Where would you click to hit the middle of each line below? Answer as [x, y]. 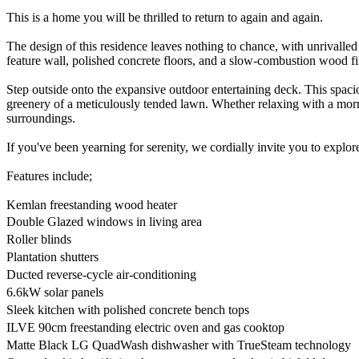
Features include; [49, 175]
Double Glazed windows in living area [108, 221]
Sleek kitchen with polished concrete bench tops [133, 309]
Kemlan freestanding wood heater [93, 204]
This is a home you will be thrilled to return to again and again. [165, 17]
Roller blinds [43, 239]
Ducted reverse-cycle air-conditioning [105, 274]
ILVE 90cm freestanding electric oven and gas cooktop [149, 327]
